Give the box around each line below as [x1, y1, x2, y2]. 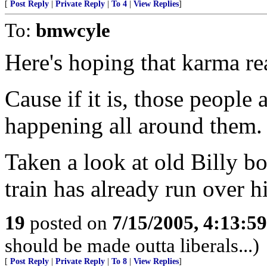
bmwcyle [36, 19, 110, 41]
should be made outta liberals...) [5, 234, 259, 256]
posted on [25, 212, 112, 234]
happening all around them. [5, 113, 262, 138]
